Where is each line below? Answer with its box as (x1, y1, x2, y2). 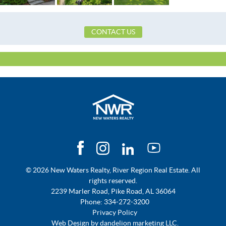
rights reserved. (89, 177, 137, 185)
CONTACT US (91, 27, 135, 36)
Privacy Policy (92, 208, 137, 217)
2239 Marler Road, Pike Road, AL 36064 (50, 187, 176, 196)
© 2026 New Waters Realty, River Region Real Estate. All (26, 166, 200, 175)
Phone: (80, 198, 104, 206)
